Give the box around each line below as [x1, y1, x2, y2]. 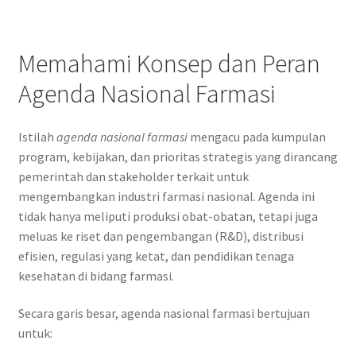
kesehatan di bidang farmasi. [17, 267, 174, 284]
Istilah [17, 128, 56, 145]
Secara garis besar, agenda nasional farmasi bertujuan [17, 305, 310, 322]
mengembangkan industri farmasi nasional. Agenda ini [17, 188, 315, 204]
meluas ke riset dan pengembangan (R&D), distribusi [17, 227, 304, 244]
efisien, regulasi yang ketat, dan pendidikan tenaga [17, 247, 294, 264]
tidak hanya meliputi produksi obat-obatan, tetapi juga [17, 207, 318, 224]
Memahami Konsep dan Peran [17, 48, 320, 80]
